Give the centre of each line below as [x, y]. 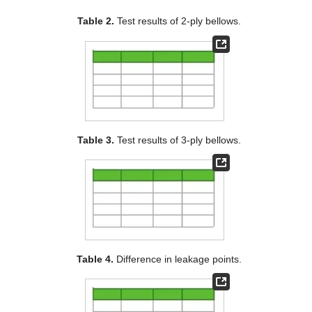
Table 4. [95, 259]
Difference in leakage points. [177, 259]
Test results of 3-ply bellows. [177, 140]
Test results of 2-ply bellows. [177, 21]
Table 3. [95, 140]
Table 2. [95, 21]
